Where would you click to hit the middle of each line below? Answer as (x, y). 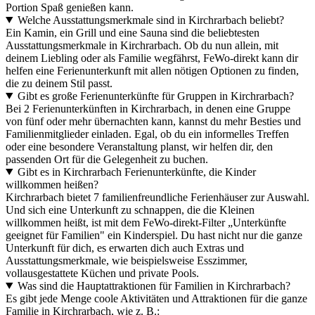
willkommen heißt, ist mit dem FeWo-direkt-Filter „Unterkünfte (146, 222)
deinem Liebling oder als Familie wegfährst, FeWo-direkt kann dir (152, 58)
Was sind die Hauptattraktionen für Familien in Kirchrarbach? (154, 285)
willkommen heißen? (52, 184)
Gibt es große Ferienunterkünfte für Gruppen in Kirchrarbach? (155, 96)
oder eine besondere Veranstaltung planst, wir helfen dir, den (139, 146)
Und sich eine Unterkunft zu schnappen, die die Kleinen (130, 210)
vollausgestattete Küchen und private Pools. (102, 273)
